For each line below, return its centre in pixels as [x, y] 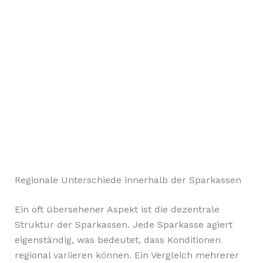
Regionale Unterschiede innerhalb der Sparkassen [128, 180]
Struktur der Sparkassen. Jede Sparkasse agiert [123, 224]
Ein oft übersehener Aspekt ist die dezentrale [117, 209]
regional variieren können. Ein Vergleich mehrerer [127, 255]
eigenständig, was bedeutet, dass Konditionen [117, 240]
